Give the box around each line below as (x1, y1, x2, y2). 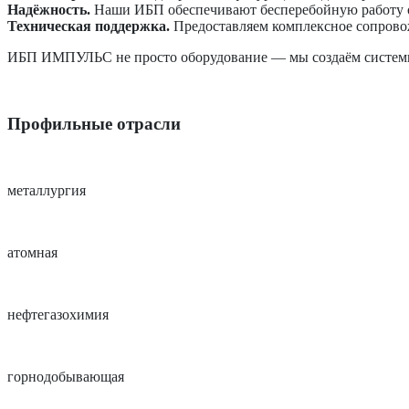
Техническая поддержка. (7, 18, 170, 35)
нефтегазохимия (7, 306, 109, 322)
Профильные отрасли (7, 114, 181, 134)
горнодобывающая (7, 368, 124, 384)
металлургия (7, 182, 86, 198)
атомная (7, 244, 58, 260)
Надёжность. (7, 2, 90, 18)
